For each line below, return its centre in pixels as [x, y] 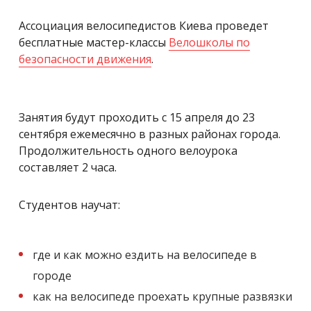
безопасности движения [85, 59]
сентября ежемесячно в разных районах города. [150, 134]
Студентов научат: [69, 204]
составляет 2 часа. [68, 167]
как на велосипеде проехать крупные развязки [162, 296]
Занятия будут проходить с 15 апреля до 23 [137, 117]
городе [52, 275]
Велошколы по [209, 42]
